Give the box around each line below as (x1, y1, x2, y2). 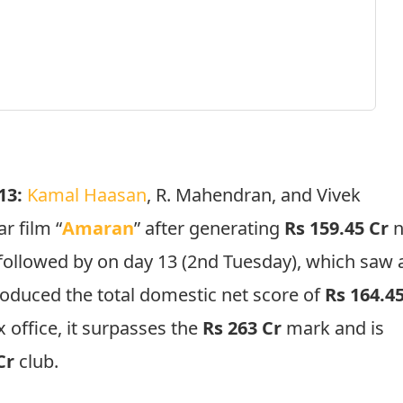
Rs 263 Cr (198, 316, 282, 341)
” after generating (134, 216, 285, 241)
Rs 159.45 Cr (284, 216, 390, 241)
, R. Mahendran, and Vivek (147, 183, 362, 208)
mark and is (282, 316, 385, 341)
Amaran (62, 216, 135, 241)
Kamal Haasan (27, 183, 148, 208)
